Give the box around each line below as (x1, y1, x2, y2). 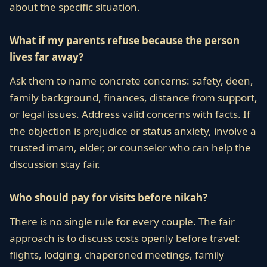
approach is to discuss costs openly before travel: (10, 231, 240, 245)
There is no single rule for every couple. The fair (10, 215, 235, 228)
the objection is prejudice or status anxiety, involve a (10, 124, 256, 138)
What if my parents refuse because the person (10, 33, 240, 47)
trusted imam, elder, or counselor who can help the (10, 141, 251, 154)
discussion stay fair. (10, 157, 100, 171)
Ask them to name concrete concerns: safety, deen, (10, 74, 253, 88)
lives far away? (10, 50, 83, 64)
